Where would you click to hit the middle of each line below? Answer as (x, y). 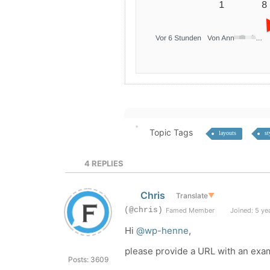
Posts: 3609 (88, 259)
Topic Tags (171, 132)
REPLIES (107, 163)
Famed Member (190, 210)
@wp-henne (162, 231)
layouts (227, 133)
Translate (192, 195)
